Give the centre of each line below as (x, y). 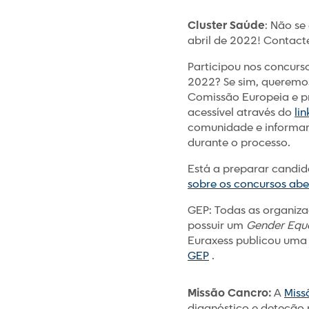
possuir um (217, 226)
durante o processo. (239, 143)
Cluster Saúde (226, 26)
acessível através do (241, 113)
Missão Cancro (228, 293)
